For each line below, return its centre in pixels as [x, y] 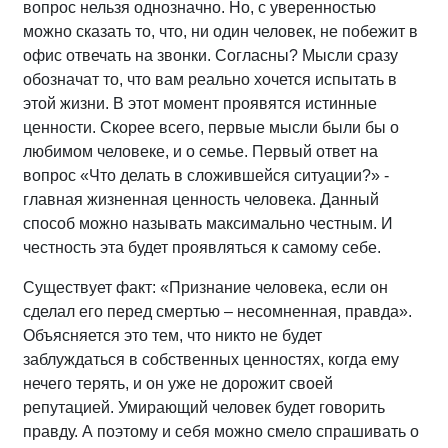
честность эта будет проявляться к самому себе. [202, 247]
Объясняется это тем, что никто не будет [172, 335]
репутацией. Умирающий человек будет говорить [204, 407]
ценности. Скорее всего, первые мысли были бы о [211, 127]
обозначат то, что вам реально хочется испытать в [210, 79]
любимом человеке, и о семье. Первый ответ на [200, 151]
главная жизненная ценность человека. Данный [201, 199]
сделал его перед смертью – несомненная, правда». [217, 311]
